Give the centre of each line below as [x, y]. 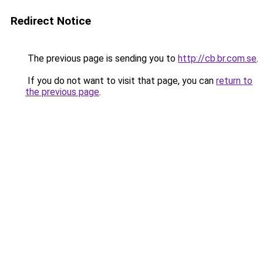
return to [234, 81]
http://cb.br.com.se [217, 58]
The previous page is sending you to [102, 58]
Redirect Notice [51, 21]
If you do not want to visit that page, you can [121, 81]
